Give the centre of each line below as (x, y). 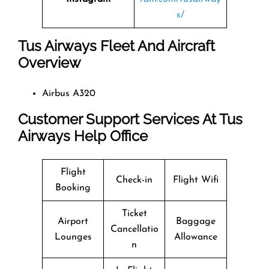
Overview (50, 62)
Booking (73, 188)
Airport (73, 221)
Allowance (196, 237)
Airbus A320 (69, 93)
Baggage (196, 221)
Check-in (134, 180)
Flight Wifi (196, 180)
